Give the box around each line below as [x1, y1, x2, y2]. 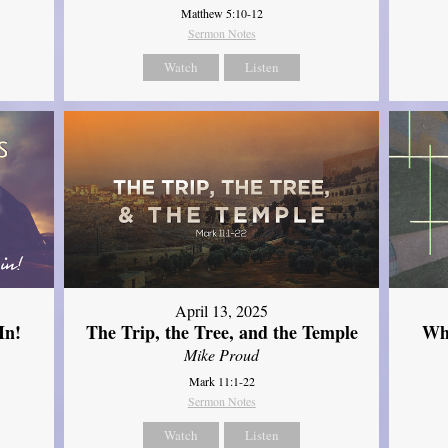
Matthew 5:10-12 [180, 4, 263, 21]
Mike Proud [184, 344, 260, 366]
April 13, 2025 [175, 300, 269, 322]
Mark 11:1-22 [188, 373, 255, 390]
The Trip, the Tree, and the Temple [85, 319, 358, 346]
